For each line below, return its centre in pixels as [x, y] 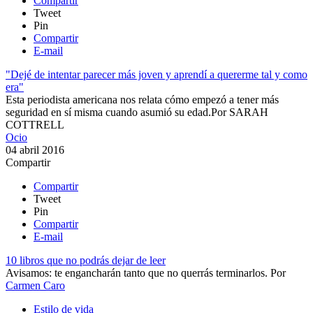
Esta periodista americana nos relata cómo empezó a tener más [142, 99]
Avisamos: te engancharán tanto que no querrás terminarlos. [137, 272]
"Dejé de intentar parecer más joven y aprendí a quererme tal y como [156, 74]
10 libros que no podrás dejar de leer [86, 260]
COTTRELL [35, 124]
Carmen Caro [35, 285]
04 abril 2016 [35, 150]
